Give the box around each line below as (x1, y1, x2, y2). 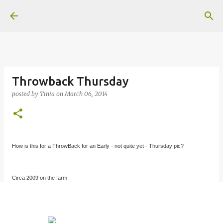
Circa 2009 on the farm (12, 175, 69, 181)
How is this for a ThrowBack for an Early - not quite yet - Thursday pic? (12, 143, 184, 149)
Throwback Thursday (12, 75, 128, 88)
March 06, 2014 (65, 90, 108, 98)
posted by (12, 90, 40, 98)
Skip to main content (74, 8, 149, 17)
